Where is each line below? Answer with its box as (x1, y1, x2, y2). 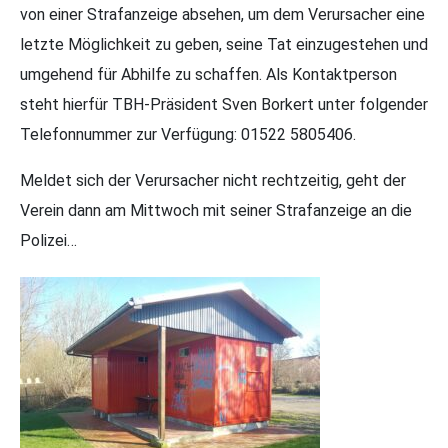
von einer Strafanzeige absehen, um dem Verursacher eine (20, 5, 425, 24)
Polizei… (20, 231, 77, 250)
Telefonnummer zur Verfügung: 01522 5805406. (20, 125, 356, 144)
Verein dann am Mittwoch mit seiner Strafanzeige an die (20, 201, 412, 220)
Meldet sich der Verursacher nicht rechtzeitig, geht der (20, 171, 406, 190)
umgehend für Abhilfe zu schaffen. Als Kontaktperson (20, 65, 397, 84)
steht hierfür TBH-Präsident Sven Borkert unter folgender (20, 95, 428, 114)
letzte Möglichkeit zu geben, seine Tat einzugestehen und (20, 35, 428, 54)
